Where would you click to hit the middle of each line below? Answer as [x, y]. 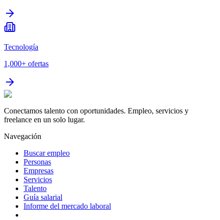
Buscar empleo [47, 153]
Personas [37, 162]
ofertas [38, 64]
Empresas [39, 171]
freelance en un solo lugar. [44, 120]
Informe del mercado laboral [67, 206]
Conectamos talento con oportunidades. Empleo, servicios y [96, 111]
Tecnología [21, 47]
